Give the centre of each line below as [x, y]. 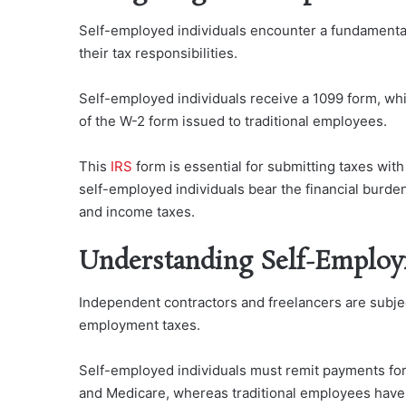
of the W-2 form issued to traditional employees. [233, 121]
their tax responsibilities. [158, 53]
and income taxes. [137, 211]
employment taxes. [140, 325]
